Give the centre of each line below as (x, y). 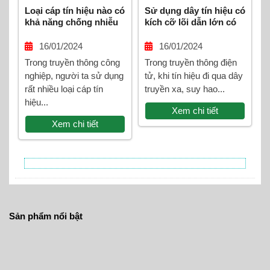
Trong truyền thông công (72, 62)
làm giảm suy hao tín (188, 33)
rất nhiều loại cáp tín (64, 89)
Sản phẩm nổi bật (46, 216)
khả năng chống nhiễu (71, 22)
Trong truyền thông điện (191, 62)
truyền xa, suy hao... (185, 89)
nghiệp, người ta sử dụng (74, 76)
